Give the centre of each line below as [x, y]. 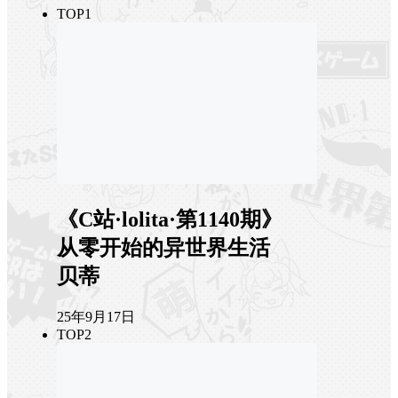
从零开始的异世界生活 [163, 248]
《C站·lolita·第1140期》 [170, 220]
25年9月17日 [96, 317]
